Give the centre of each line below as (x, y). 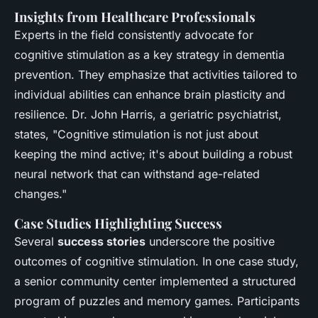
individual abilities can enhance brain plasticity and (150, 95)
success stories (102, 242)
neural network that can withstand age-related (137, 174)
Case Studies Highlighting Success (118, 224)
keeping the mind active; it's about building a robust (153, 154)
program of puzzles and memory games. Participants (157, 301)
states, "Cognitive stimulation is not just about (136, 135)
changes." (40, 194)
